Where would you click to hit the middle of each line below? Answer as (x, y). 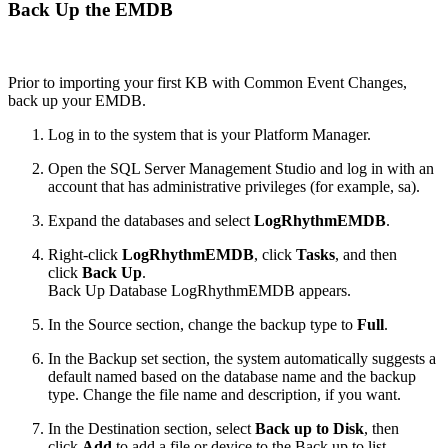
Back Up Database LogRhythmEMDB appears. (199, 290)
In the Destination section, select (151, 428)
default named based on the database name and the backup (232, 376)
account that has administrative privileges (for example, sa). (234, 186)
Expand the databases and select (151, 220)
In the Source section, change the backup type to (202, 324)
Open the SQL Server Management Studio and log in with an (241, 168)
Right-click (85, 254)
